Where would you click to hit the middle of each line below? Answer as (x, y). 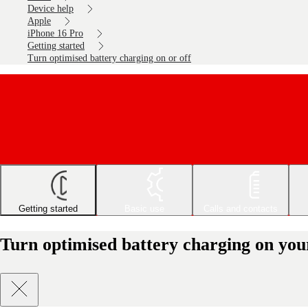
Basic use (144, 209)
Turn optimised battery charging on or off (109, 58)
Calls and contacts (241, 209)
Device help (51, 9)
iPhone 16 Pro (55, 33)
